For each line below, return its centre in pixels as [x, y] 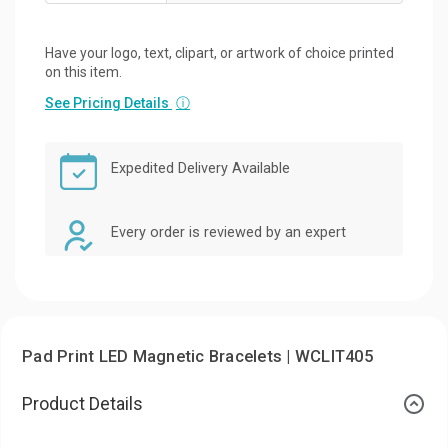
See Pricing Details [108, 102]
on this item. [83, 71]
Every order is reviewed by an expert [228, 232]
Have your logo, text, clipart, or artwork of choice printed [219, 52]
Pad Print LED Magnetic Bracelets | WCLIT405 [197, 356]
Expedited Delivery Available [200, 168]
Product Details [82, 403]
